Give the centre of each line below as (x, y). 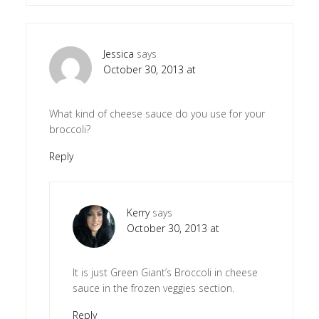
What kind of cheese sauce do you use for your (157, 113)
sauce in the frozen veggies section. (153, 288)
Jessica (118, 53)
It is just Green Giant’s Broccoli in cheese (165, 272)
